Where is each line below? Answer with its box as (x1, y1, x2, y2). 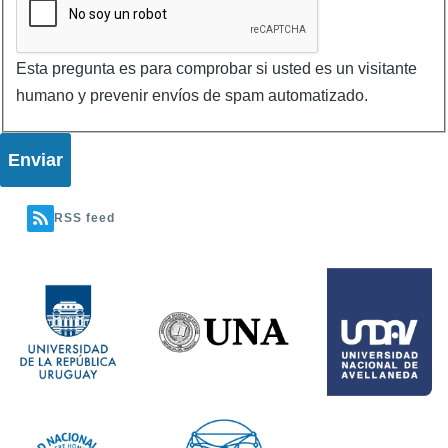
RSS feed (54, 210, 115, 225)
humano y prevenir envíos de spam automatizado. (16, 86, 368, 104)
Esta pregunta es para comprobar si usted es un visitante (16, 59, 417, 77)
